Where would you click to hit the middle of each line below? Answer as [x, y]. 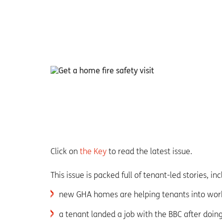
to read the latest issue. [149, 152]
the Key [93, 152]
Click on [65, 152]
